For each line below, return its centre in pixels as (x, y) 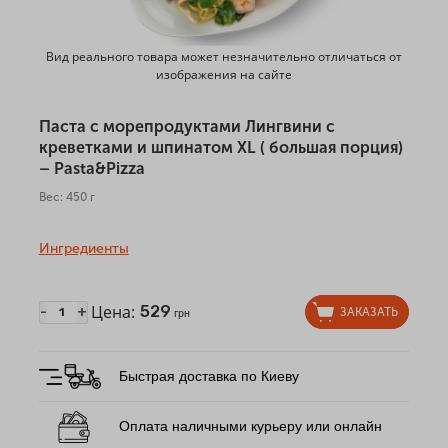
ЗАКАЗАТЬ (369, 312)
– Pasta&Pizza (91, 169)
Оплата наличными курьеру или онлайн (250, 426)
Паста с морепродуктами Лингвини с (186, 127)
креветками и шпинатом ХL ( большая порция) (220, 148)
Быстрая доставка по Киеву (208, 376)
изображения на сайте (224, 75)
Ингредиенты (83, 249)
